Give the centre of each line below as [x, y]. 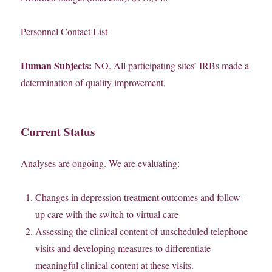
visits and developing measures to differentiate [123, 248]
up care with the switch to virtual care [107, 214]
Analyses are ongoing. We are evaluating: [100, 163]
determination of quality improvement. [93, 83]
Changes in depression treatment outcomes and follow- [140, 197]
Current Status [58, 132]
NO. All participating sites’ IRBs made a [171, 66]
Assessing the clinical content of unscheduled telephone [142, 231]
